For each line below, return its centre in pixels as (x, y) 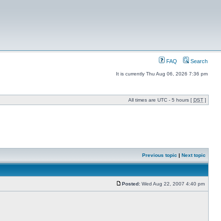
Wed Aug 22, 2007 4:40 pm (173, 184)
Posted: (131, 184)
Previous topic (160, 155)
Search (198, 61)
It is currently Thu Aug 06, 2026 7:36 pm (162, 74)
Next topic (194, 155)
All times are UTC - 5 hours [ (161, 100)
